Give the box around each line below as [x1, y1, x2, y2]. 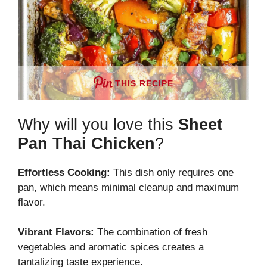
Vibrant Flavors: [18, 226, 94, 238]
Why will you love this [18, 115, 178, 133]
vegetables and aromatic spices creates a [18, 241, 204, 253]
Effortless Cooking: [18, 166, 110, 178]
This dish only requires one [110, 166, 234, 178]
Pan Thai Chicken [18, 134, 155, 153]
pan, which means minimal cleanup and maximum [18, 181, 239, 193]
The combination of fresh [94, 226, 207, 238]
